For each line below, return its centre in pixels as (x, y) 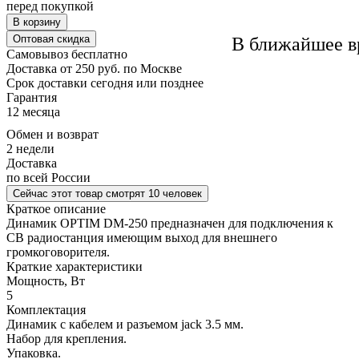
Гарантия (32, 97)
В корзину (37, 22)
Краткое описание (56, 208)
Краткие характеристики (75, 266)
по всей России (48, 177)
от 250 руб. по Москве (121, 68)
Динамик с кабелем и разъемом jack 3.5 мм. (125, 324)
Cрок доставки (47, 83)
